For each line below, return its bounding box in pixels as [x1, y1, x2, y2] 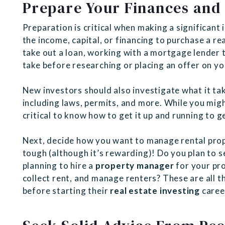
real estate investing [108, 185, 202, 196]
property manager [95, 160, 174, 171]
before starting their [22, 185, 108, 196]
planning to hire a [22, 160, 95, 171]
